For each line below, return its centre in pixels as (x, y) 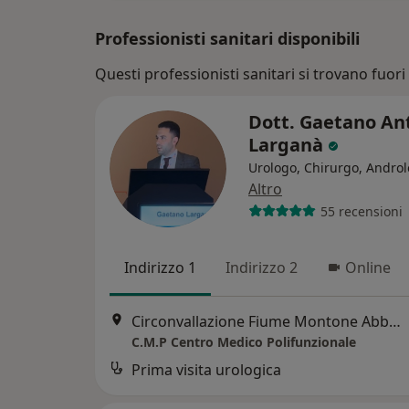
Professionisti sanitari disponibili (227, 38)
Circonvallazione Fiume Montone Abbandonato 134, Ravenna (395, 322)
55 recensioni (361, 211)
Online (368, 267)
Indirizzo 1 (160, 267)
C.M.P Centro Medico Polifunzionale (244, 342)
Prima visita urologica (206, 370)
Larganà (288, 145)
